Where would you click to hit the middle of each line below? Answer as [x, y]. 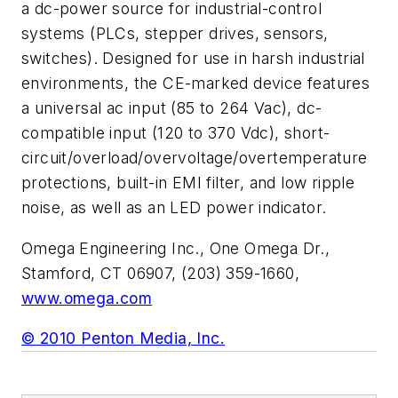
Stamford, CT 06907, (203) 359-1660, [160, 273]
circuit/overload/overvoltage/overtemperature [195, 158]
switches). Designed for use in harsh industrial [193, 58]
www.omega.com [87, 298]
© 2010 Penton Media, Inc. [123, 338]
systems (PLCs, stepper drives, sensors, [175, 33]
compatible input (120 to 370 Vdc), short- [176, 133]
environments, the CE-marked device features [196, 83]
